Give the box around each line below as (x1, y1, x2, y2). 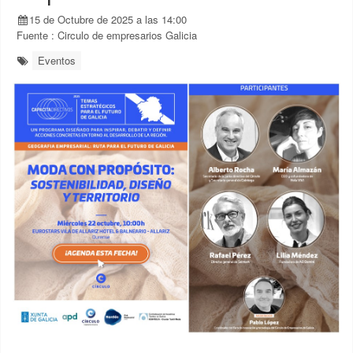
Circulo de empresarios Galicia (58, 28, 197, 43)
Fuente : (17, 28, 58, 43)
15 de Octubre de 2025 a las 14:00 (29, 12, 188, 27)
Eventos (38, 53, 76, 68)
